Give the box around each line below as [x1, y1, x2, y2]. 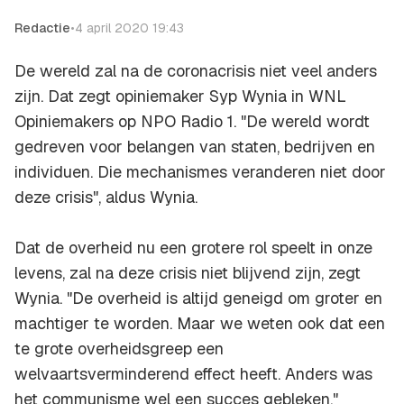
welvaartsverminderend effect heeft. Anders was [14, 363, 372, 385]
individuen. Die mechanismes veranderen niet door [14, 161, 386, 183]
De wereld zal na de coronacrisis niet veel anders [14, 60, 377, 82]
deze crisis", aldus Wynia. [14, 187, 197, 208]
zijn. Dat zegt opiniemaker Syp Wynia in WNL [14, 86, 346, 107]
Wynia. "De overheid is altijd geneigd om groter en [14, 288, 382, 309]
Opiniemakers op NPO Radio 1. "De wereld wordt [14, 111, 370, 133]
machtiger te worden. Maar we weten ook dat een [14, 313, 385, 335]
